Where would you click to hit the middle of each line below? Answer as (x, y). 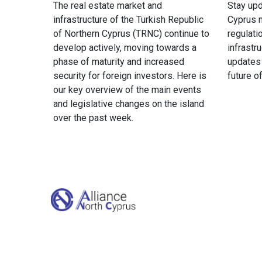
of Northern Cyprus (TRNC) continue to (131, 33)
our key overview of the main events (127, 89)
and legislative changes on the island (129, 104)
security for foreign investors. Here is (130, 75)
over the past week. (93, 118)
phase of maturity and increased (119, 61)
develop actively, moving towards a (125, 47)
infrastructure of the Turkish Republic (128, 19)
